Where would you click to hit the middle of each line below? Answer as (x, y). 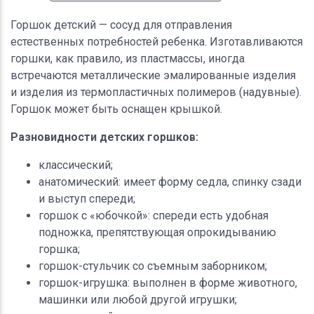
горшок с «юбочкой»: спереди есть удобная (153, 215)
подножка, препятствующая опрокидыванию (157, 232)
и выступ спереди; (87, 198)
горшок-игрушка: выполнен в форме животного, (168, 282)
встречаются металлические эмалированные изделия (153, 75)
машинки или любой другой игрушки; (138, 299)
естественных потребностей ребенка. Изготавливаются (157, 41)
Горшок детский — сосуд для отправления (121, 25)
